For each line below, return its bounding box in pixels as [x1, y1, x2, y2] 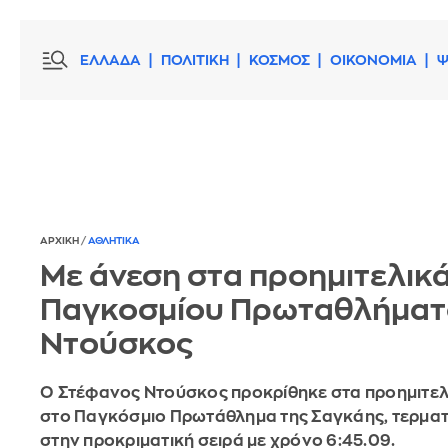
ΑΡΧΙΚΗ [40, 236, 81, 247]
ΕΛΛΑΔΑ [80, 53, 141, 67]
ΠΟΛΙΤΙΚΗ [161, 53, 229, 67]
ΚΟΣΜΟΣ [249, 53, 310, 67]
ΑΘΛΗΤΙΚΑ [88, 236, 140, 247]
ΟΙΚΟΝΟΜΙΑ [330, 53, 417, 67]
